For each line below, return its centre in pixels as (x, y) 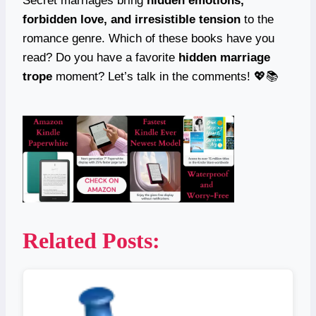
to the (257, 19)
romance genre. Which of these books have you (148, 38)
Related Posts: (91, 240)
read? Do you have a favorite (101, 57)
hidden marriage (224, 57)
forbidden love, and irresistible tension (132, 19)
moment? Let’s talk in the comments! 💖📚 (165, 76)
